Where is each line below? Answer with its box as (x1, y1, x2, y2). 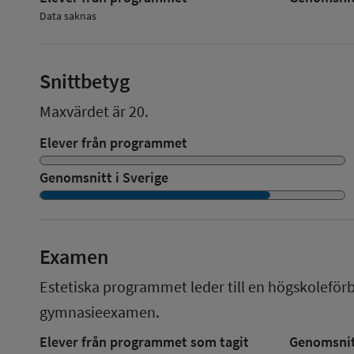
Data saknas (40, 8, 96, 23)
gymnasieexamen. (40, 301, 160, 322)
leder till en (187, 276, 265, 296)
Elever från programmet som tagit (40, 332, 249, 351)
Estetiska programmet (40, 276, 187, 296)
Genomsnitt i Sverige (40, 168, 168, 186)
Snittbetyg (40, 67, 130, 94)
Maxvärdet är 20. (40, 100, 149, 121)
